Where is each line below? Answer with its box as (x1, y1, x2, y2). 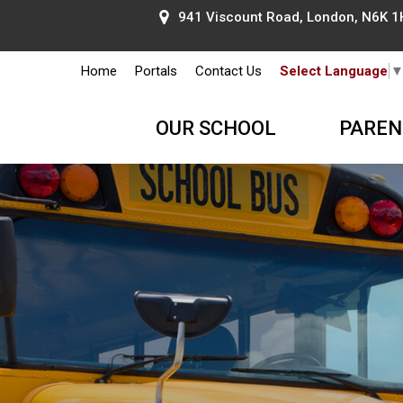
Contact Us (194, 63, 262, 80)
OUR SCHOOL (155, 117, 276, 140)
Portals (134, 63, 177, 80)
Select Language (279, 63, 388, 80)
